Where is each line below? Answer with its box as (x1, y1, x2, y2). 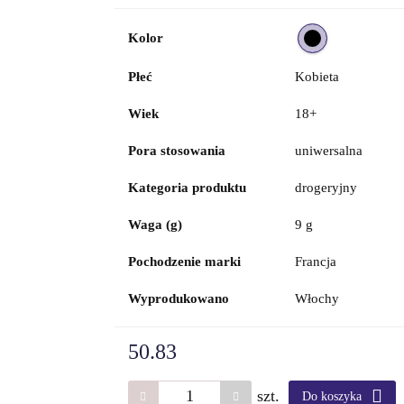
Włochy (294, 291, 339, 306)
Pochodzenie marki (127, 254, 241, 269)
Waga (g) (127, 217, 182, 232)
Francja (294, 254, 336, 269)
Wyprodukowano (127, 291, 229, 306)
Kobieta (294, 69, 339, 84)
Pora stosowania (127, 143, 225, 158)
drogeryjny (294, 180, 357, 195)
